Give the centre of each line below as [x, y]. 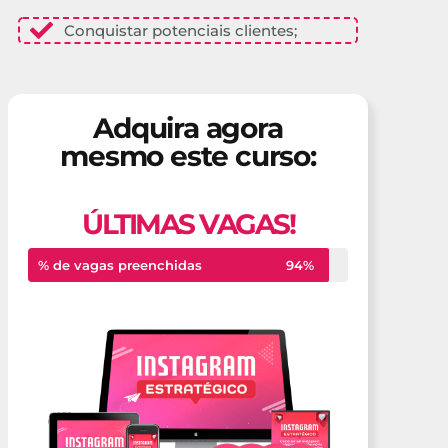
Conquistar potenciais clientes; [180, 30]
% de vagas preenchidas [120, 264]
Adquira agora [188, 127]
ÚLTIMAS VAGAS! [188, 223]
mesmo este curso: [188, 155]
